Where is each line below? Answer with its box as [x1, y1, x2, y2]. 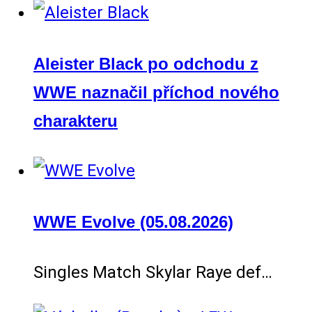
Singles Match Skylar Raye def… [33, 263, 272, 283]
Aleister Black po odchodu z [33, 54, 258, 73]
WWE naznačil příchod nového [33, 82, 279, 102]
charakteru [33, 111, 118, 130]
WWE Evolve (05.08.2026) [33, 212, 233, 232]
